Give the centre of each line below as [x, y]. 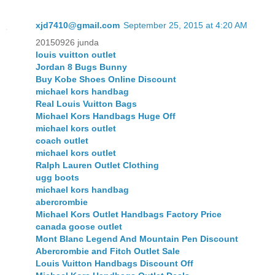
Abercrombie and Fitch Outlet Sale [108, 251]
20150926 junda [67, 43]
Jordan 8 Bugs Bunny [81, 67]
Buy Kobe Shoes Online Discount [106, 79]
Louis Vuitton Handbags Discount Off [114, 264]
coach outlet [62, 141]
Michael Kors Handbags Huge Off [106, 116]
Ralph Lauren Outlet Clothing [97, 165]
